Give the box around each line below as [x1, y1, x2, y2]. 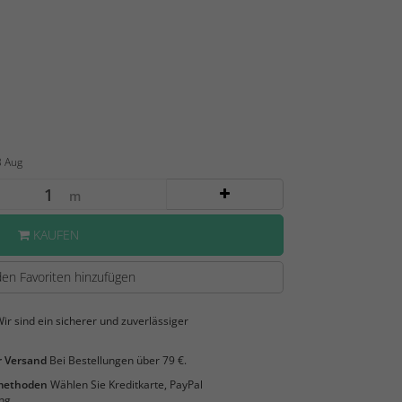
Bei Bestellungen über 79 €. [46, 353, 187, 369]
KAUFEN [29, 226, 79, 244]
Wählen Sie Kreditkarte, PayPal [47, 377, 203, 393]
